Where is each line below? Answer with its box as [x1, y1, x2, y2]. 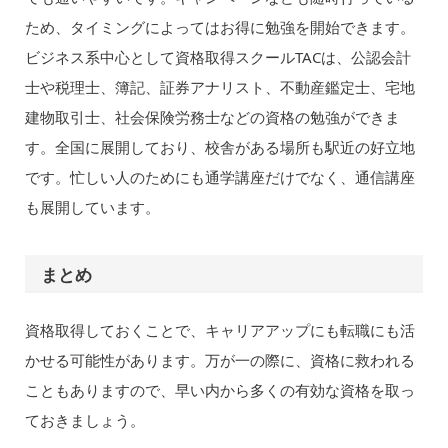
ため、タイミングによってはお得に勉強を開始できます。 [24, 17, 415, 38]
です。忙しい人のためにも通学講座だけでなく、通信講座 [24, 167, 415, 188]
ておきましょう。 [24, 410, 145, 431]
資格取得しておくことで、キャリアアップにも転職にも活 [24, 320, 415, 341]
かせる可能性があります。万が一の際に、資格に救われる [24, 350, 415, 371]
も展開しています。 [24, 197, 160, 218]
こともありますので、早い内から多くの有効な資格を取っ [24, 380, 415, 401]
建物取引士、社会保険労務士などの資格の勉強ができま [24, 107, 400, 128]
